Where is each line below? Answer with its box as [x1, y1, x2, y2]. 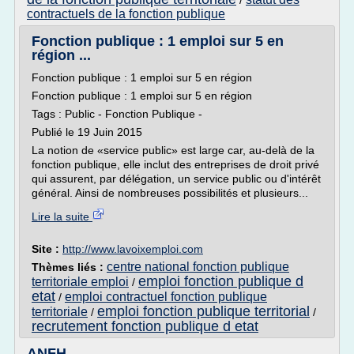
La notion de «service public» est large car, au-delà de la [32, 144, 314, 156]
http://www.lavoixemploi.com [62, 243, 203, 255]
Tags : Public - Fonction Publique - [32, 107, 202, 120]
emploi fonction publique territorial [97, 303, 310, 319]
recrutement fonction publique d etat [32, 318, 258, 334]
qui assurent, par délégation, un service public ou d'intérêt [32, 172, 321, 185]
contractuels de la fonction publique [27, 7, 225, 21]
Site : [32, 243, 62, 255]
